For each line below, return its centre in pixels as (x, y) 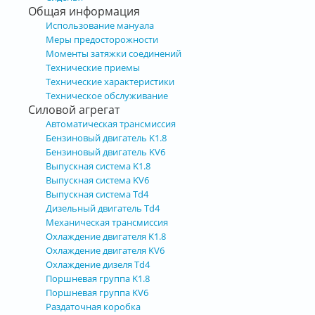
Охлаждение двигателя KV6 (105, 250)
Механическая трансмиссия (107, 222)
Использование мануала (100, 25)
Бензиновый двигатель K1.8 (106, 137)
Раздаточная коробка (93, 306)
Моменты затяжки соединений (114, 53)
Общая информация (84, 11)
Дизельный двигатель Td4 (103, 208)
